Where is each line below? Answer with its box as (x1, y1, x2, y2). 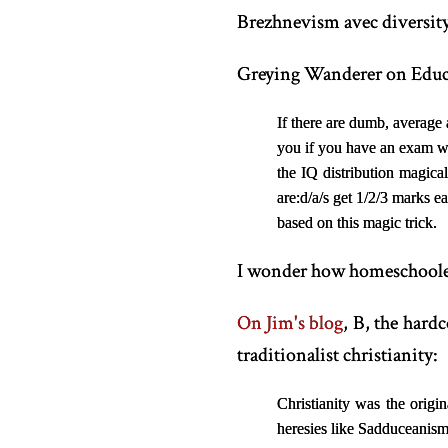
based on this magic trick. (276, 214, 437, 231)
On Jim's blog (236, 310, 344, 336)
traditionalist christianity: (236, 342, 438, 368)
